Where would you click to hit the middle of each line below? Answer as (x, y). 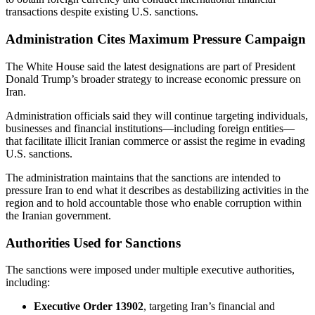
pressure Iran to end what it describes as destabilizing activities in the (157, 190)
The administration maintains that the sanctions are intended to (143, 177)
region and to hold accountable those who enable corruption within (154, 202)
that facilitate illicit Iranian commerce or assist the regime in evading (155, 141)
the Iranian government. (58, 215)
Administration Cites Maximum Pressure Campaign (156, 39)
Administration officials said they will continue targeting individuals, (157, 115)
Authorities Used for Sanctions (93, 243)
